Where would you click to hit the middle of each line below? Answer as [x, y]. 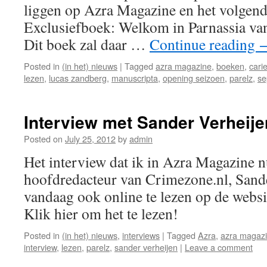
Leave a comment [219, 247]
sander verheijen [146, 247]
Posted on [43, 139]
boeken [230, 66]
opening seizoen [194, 78]
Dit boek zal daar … [87, 44]
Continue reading [204, 44]
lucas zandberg [78, 78]
